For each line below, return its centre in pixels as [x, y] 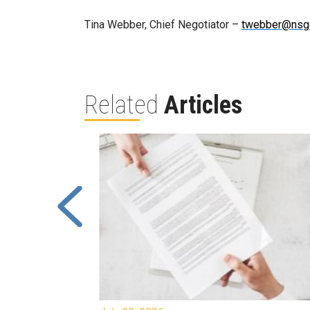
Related [124, 105]
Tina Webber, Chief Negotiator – [163, 25]
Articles [203, 105]
